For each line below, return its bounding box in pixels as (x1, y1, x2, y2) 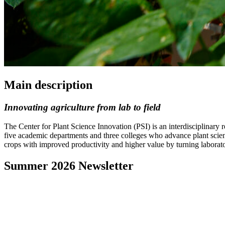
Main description (4, 78, 92, 91)
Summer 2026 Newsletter (4, 159, 134, 173)
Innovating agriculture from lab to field (4, 101, 161, 113)
